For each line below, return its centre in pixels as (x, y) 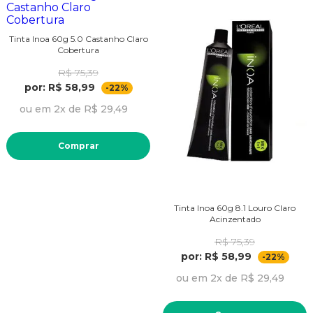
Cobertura (78, 50)
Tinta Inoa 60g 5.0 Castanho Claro (78, 38)
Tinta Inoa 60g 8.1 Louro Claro (235, 208)
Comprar (78, 145)
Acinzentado (235, 219)
